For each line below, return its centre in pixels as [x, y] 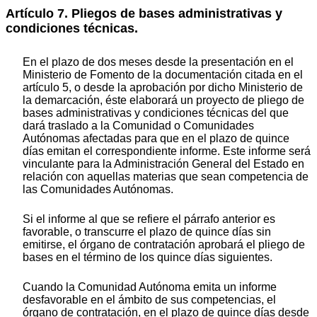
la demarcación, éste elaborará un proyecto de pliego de [163, 100]
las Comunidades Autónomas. [98, 189]
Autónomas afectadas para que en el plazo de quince [156, 138]
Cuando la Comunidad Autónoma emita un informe [150, 287]
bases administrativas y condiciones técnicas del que [156, 113]
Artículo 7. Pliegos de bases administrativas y [144, 14]
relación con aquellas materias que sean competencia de [166, 176]
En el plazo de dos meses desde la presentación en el [158, 62]
